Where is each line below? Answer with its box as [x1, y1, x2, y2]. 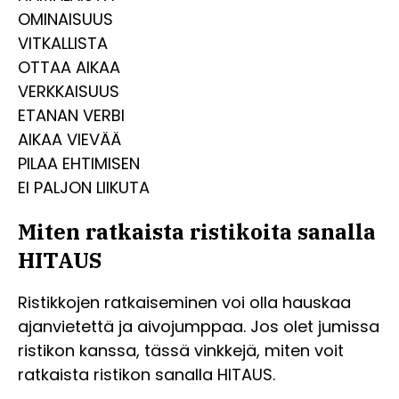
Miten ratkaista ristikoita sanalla [18, 216, 376, 246]
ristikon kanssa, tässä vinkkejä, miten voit [18, 338, 344, 362]
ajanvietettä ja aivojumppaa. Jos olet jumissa [18, 314, 379, 338]
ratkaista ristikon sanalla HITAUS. [18, 362, 275, 386]
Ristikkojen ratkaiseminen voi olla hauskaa [18, 290, 351, 313]
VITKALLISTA [18, 32, 108, 54]
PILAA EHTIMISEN [18, 152, 140, 175]
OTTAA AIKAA [18, 56, 120, 78]
